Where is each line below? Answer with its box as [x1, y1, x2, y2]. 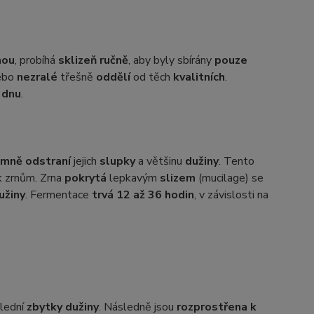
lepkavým [106, 170, 160, 186]
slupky [99, 153, 135, 169]
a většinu [135, 153, 185, 169]
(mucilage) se [195, 170, 264, 186]
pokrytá [64, 170, 107, 186]
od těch [130, 69, 173, 85]
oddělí [95, 69, 130, 85]
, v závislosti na [193, 187, 268, 203]
